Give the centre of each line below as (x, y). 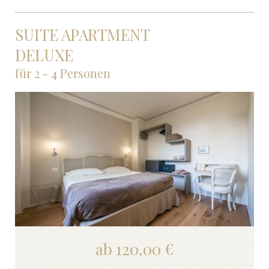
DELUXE (44, 55)
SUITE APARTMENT (82, 35)
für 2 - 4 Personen (62, 73)
